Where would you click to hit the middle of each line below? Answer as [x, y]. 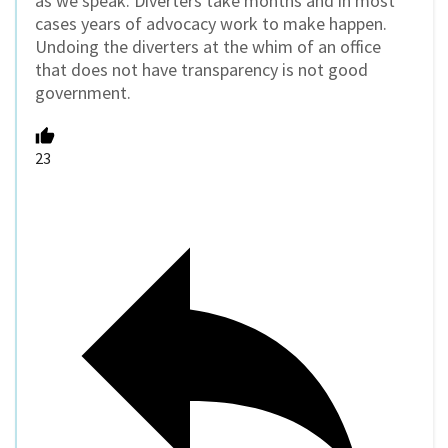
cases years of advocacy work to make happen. [211, 24]
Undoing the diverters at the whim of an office [208, 47]
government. [83, 93]
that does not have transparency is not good [201, 70]
